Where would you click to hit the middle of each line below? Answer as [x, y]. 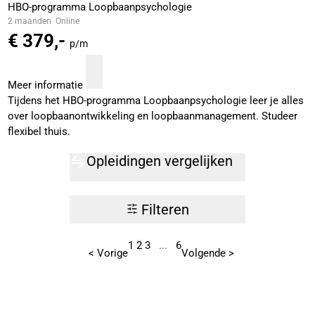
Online [67, 21]
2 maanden [29, 21]
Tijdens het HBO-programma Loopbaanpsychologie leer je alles [155, 101]
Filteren [165, 210]
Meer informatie [45, 85]
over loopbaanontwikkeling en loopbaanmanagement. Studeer [152, 116]
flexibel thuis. [39, 132]
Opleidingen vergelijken [160, 161]
